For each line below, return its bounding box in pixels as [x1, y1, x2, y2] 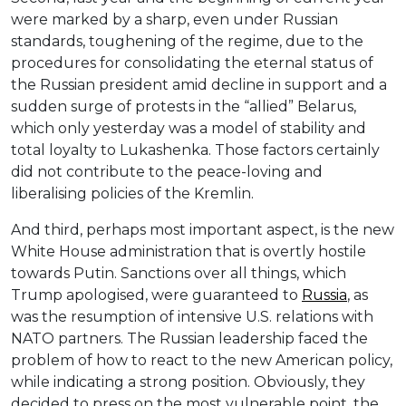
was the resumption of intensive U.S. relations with [11, 308, 373, 326]
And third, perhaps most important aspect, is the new [11, 221, 394, 239]
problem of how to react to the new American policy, [11, 352, 392, 370]
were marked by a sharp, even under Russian [11, 11, 338, 29]
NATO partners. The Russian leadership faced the [11, 330, 368, 348]
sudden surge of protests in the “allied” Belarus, [11, 98, 356, 116]
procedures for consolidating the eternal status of [11, 54, 373, 72]
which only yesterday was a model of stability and [11, 120, 366, 138]
